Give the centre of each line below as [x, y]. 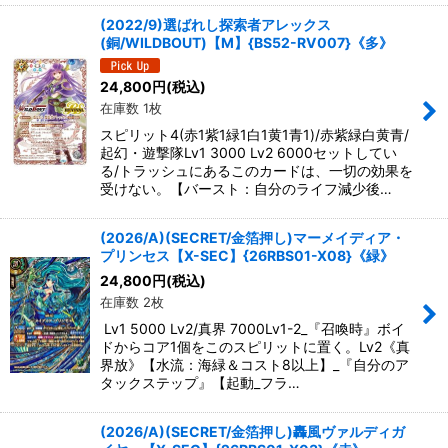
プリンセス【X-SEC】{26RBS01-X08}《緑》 [247, 255]
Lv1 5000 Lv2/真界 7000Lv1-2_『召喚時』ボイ [252, 328]
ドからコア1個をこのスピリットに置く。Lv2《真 [255, 346]
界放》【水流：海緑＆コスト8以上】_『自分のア [254, 364]
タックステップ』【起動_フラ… [200, 382]
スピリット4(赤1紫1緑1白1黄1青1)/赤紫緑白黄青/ [254, 134]
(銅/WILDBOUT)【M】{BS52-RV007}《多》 [246, 42]
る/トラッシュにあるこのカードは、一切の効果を [256, 170]
